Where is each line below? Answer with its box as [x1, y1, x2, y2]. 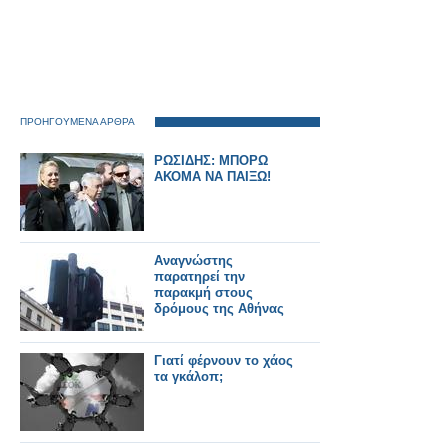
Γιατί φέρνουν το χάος [154, 353, 293, 368]
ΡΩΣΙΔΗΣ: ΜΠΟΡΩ [154, 153, 268, 168]
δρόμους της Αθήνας [154, 301, 284, 316]
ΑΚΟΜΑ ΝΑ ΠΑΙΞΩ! [154, 169, 271, 184]
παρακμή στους [154, 285, 253, 300]
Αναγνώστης [154, 253, 233, 268]
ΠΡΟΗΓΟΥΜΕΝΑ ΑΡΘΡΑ [20, 116, 135, 127]
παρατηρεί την [154, 269, 245, 284]
